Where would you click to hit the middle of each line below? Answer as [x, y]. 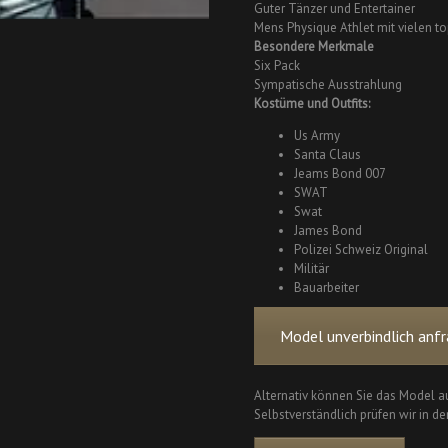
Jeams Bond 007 [340, 173]
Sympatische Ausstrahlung [328, 84]
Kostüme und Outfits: [312, 103]
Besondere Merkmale [314, 46]
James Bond [328, 230]
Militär [311, 268]
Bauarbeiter [326, 287]
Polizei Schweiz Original [361, 249]
